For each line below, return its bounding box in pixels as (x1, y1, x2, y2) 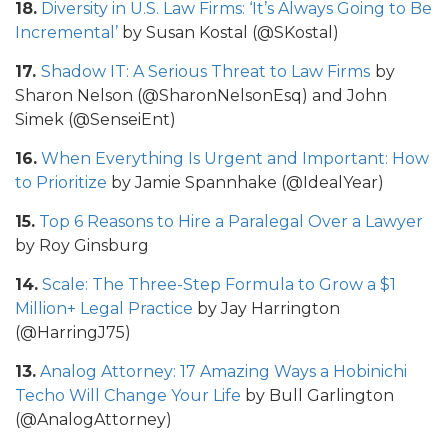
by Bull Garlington (241, 385, 394, 405)
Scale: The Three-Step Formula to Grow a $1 (42, 274, 396, 294)
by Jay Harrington (193, 298, 340, 318)
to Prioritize (15, 172, 111, 192)
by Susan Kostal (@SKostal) (118, 22, 339, 42)
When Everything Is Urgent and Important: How (41, 148, 429, 168)
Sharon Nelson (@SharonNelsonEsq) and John (15, 85, 387, 105)
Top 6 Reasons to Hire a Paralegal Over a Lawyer (35, 211, 423, 231)
